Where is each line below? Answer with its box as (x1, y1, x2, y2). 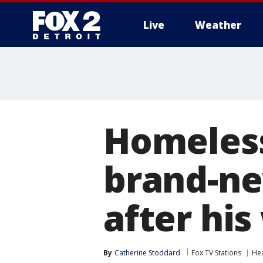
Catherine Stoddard (114, 248, 180, 258)
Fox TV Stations (191, 248, 241, 258)
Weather (195, 18, 241, 32)
